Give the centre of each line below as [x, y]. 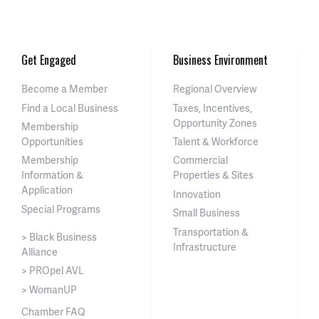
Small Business [207, 213]
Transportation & [211, 231]
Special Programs [61, 209]
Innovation [197, 194]
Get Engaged [49, 60]
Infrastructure [205, 246]
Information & [52, 175]
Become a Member [64, 89]
